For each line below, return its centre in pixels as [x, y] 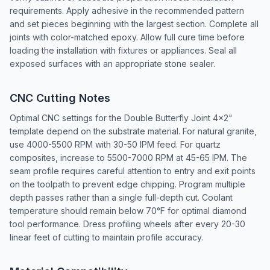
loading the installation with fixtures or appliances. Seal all [123, 50]
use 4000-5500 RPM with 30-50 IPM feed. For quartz [115, 144]
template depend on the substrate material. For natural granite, [133, 131]
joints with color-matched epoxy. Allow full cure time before [127, 37]
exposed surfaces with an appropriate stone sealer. [112, 64]
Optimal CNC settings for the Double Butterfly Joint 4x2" [121, 118]
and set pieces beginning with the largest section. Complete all [134, 24]
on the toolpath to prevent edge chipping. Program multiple [127, 184]
